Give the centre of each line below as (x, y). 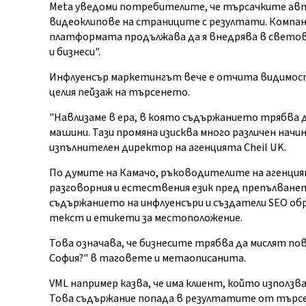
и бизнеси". (74, 52)
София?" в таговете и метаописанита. (147, 258)
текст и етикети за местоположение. (145, 218)
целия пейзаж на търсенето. (119, 92)
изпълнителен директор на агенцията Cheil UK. (167, 148)
